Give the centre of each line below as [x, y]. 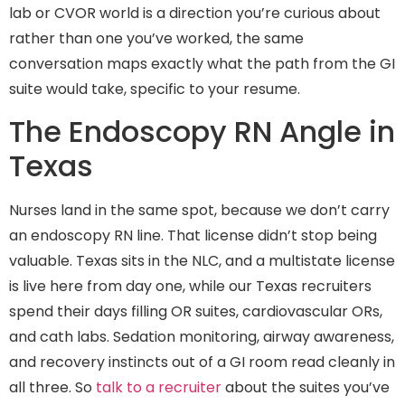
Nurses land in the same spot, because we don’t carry [199, 211]
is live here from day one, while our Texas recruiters [190, 287]
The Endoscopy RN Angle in [202, 132]
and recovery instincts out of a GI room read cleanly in [202, 363]
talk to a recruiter [159, 388]
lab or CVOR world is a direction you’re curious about [195, 13]
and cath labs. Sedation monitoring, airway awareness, [202, 337]
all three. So [52, 388]
